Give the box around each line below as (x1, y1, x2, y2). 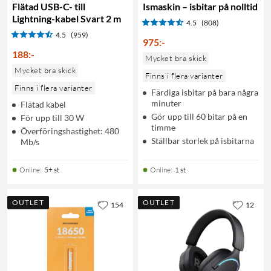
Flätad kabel (21, 99, 66, 109)
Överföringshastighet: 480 (21, 125, 119, 136)
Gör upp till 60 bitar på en (151, 111, 247, 122)
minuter (151, 97, 181, 108)
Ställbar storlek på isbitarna (151, 135, 254, 146)
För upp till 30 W (21, 112, 84, 123)
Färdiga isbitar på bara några (151, 87, 258, 97)
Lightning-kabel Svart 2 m (12, 12, 121, 24)
